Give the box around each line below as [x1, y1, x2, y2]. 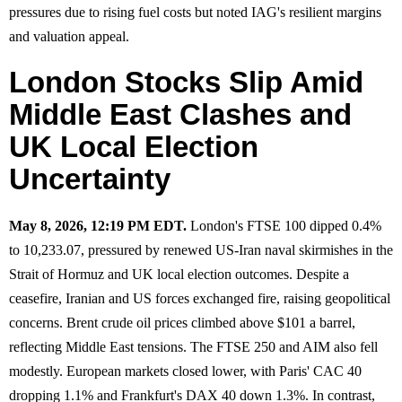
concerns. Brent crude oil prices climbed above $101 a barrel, [9, 314, 355, 330]
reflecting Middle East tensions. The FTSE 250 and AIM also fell [9, 338, 378, 354]
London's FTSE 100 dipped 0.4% [187, 217, 381, 233]
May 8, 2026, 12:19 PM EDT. [9, 217, 187, 233]
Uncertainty [9, 162, 170, 196]
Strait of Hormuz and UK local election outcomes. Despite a [9, 266, 349, 282]
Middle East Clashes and [9, 97, 352, 131]
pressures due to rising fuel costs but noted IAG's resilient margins [9, 4, 381, 20]
